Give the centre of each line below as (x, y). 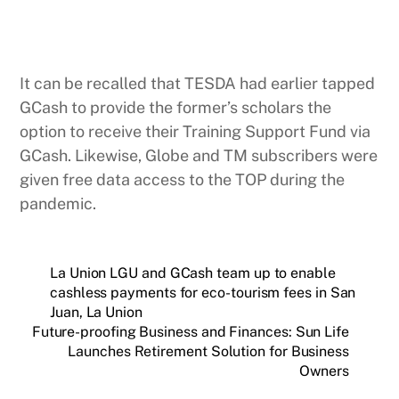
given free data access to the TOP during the (183, 179)
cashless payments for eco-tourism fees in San (203, 292)
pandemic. (58, 203)
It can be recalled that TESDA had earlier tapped (198, 83)
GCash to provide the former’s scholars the (176, 107)
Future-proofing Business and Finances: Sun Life (190, 331)
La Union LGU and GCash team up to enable (193, 273)
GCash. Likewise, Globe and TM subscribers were (199, 155)
